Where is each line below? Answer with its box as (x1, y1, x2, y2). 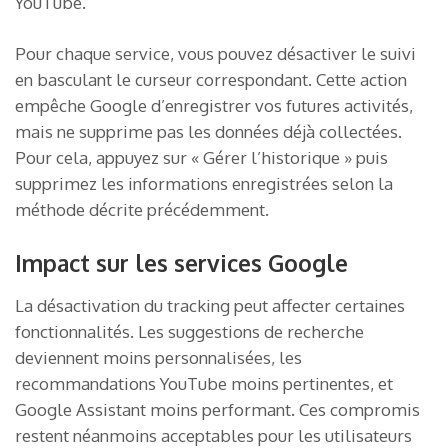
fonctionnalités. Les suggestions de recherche (15, 320, 364, 342)
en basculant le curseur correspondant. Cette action (15, 69, 407, 91)
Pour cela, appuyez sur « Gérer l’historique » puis (15, 147, 388, 169)
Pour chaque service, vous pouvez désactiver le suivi (15, 43, 416, 65)
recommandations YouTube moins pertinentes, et (15, 372, 393, 394)
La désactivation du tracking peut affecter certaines (15, 294, 405, 316)
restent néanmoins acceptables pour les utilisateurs (15, 424, 412, 446)
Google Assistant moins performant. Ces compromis (15, 398, 420, 420)
